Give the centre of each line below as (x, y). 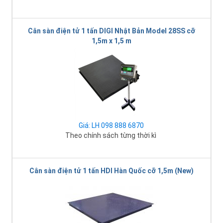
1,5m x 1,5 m (111, 41)
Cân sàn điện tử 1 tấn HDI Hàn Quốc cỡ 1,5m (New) (111, 170)
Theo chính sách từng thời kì (111, 135)
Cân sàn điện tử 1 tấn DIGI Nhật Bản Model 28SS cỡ (111, 31)
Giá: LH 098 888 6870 (111, 125)
